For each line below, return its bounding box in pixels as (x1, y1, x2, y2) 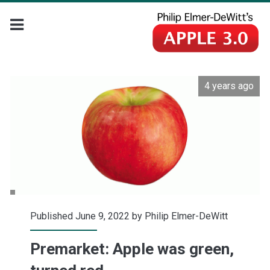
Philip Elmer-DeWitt (144, 210, 228, 222)
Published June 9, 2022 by (30, 210, 145, 222)
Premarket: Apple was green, (30, 240, 234, 259)
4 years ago (204, 80, 254, 92)
